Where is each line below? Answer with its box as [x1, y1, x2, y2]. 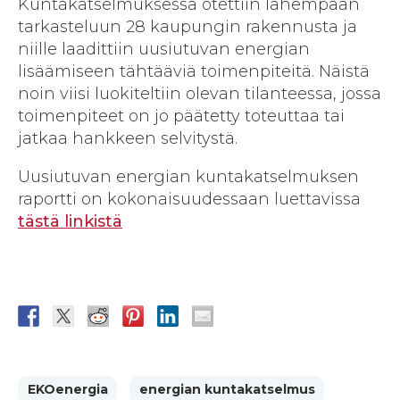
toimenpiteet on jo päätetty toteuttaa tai [18, 105, 345, 126]
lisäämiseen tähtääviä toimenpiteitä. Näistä [18, 61, 370, 81]
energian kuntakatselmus [138, 381, 315, 398]
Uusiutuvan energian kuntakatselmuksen [18, 166, 359, 187]
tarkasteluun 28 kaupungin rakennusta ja [18, 16, 357, 37]
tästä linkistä [18, 211, 122, 231]
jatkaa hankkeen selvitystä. [18, 128, 237, 148]
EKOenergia [27, 381, 108, 398]
